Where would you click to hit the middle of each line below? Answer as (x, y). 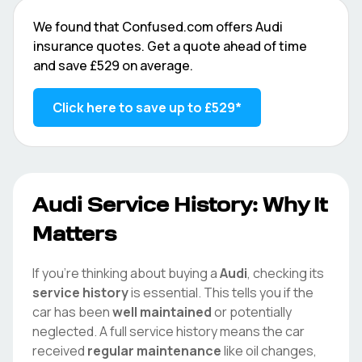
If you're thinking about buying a (126, 273)
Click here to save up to (128, 107)
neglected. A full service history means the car (168, 331)
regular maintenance (154, 351)
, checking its (286, 273)
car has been (72, 312)
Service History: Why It (205, 207)
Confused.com (168, 27)
